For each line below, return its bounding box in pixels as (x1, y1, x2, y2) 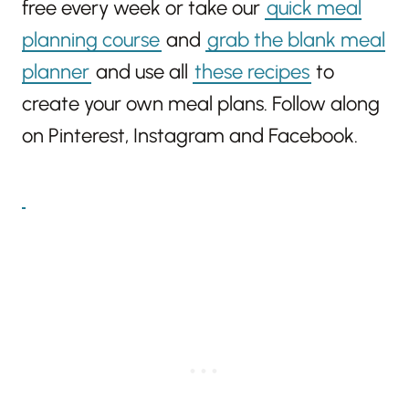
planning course (22, 27, 160, 53)
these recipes (194, 59, 309, 85)
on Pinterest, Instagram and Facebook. (22, 123, 358, 149)
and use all (91, 59, 193, 85)
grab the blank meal (207, 27, 385, 53)
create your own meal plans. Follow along (22, 91, 380, 117)
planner (22, 59, 89, 85)
